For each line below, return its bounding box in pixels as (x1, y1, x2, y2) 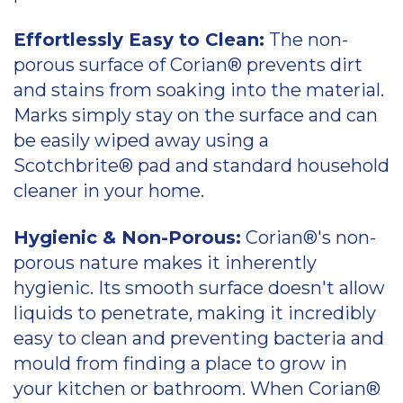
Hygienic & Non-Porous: (13, 227, 241, 249)
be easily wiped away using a (13, 130, 269, 152)
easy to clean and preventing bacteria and (13, 327, 384, 350)
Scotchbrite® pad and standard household (13, 155, 390, 177)
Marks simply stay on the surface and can (13, 104, 378, 127)
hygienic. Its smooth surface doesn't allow (13, 277, 385, 300)
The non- (264, 29, 348, 51)
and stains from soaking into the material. (13, 79, 384, 102)
